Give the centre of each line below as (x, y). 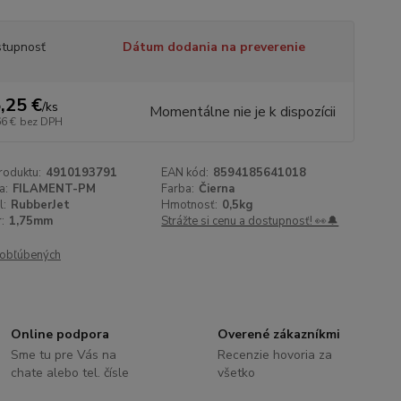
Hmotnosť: (190, 205)
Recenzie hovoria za (274, 355)
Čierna (217, 189)
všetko (236, 373)
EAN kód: (185, 173)
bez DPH (41, 122)
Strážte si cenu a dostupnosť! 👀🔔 (250, 221)
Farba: (178, 189)
